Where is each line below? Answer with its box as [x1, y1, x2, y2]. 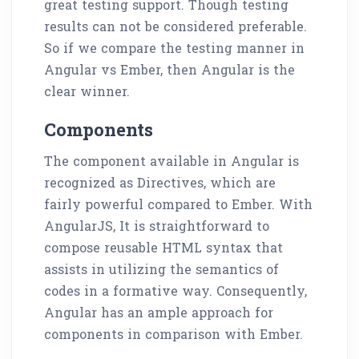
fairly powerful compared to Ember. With [44, 195, 313, 212]
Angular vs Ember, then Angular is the [44, 60, 295, 78]
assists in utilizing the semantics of [44, 260, 279, 277]
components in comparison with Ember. [44, 325, 303, 342]
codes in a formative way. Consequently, [44, 281, 307, 299]
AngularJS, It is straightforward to [44, 216, 269, 234]
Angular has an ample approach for [44, 303, 273, 321]
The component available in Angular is [44, 151, 299, 169]
